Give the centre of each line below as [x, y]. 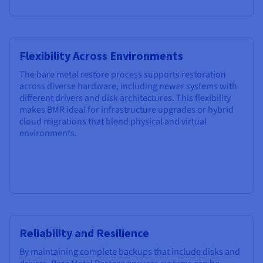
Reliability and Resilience [84, 233]
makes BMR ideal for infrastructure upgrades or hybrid [127, 110]
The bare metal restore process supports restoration [123, 75]
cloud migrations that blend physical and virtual [113, 122]
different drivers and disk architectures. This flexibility [125, 98]
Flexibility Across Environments [101, 56]
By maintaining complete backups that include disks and [130, 252]
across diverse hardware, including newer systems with [128, 87]
